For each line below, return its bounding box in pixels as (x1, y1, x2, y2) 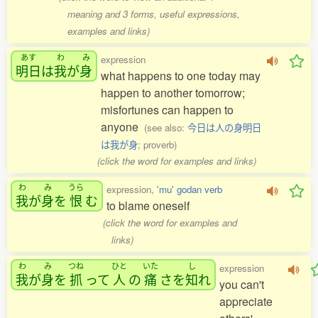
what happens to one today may (101, 67, 261, 84)
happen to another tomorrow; (101, 84, 245, 101)
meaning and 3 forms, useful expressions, (67, 7, 240, 21)
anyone (101, 119, 144, 135)
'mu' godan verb (157, 182, 222, 196)
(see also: (144, 121, 187, 134)
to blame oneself (106, 197, 190, 214)
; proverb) (138, 138, 177, 151)
